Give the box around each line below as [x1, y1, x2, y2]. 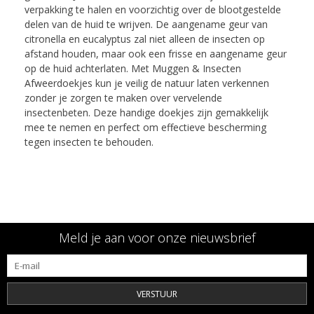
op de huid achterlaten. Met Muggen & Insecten [25, 62, 241, 76]
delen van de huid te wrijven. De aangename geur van [25, 18, 268, 32]
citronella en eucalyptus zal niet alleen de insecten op [25, 32, 265, 46]
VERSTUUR [137, 288, 177, 301]
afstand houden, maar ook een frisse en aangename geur [25, 47, 287, 61]
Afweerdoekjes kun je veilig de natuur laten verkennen [25, 76, 269, 90]
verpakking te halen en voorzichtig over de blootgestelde [25, 3, 281, 17]
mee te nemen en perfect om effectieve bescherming [25, 121, 266, 135]
